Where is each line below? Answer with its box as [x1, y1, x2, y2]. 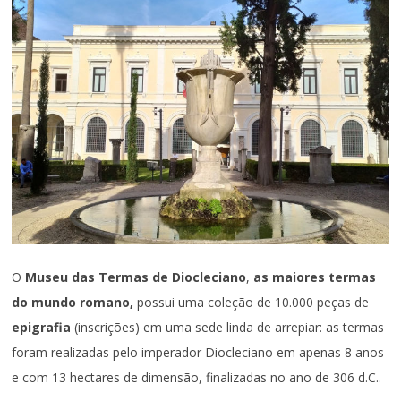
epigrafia [12, 319, 72, 337]
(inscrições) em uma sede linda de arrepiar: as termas [71, 319, 385, 337]
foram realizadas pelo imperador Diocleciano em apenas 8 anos [12, 344, 385, 362]
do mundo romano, [12, 294, 134, 311]
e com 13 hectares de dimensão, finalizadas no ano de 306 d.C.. [12, 369, 382, 387]
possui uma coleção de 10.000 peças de [133, 294, 370, 311]
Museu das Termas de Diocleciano [25, 269, 247, 286]
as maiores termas [253, 269, 377, 286]
